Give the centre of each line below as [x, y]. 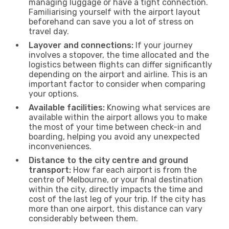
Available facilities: [67, 107]
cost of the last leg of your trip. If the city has [117, 199]
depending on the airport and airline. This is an [118, 74]
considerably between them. [83, 218]
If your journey [163, 45]
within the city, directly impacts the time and [116, 189]
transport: [50, 170]
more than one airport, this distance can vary [116, 209]
